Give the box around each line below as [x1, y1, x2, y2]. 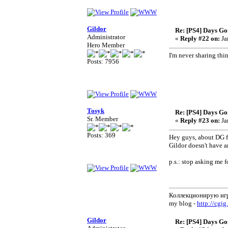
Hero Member [87, 41, 125, 49]
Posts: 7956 [87, 58, 119, 65]
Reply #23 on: [180, 117, 220, 124]
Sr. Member [87, 115, 118, 123]
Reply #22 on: [180, 35, 220, 42]
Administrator [87, 33, 125, 41]
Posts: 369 [87, 131, 116, 139]
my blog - [169, 199, 197, 207]
